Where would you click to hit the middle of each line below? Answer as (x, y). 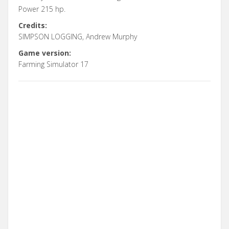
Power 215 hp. (42, 9)
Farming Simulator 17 (53, 64)
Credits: (33, 26)
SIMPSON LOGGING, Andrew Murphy (78, 37)
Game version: (45, 53)
